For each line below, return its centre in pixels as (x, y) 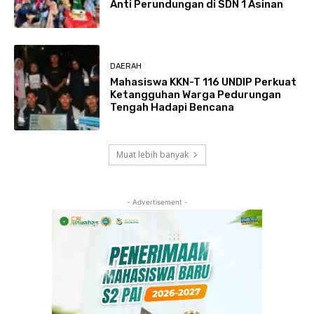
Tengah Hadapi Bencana (172, 107)
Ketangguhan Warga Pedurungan (196, 94)
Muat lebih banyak (152, 155)
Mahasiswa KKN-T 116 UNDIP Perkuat (204, 82)
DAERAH (126, 66)
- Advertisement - (157, 202)
